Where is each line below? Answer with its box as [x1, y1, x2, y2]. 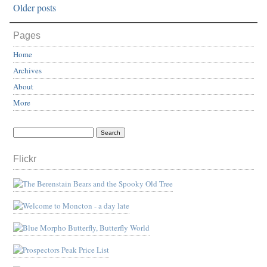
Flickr [13, 154, 36, 164]
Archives [13, 65, 42, 76]
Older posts [13, 1, 56, 14]
